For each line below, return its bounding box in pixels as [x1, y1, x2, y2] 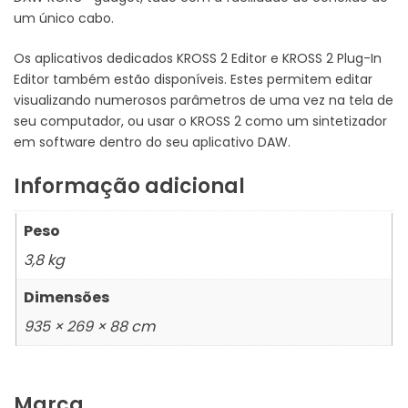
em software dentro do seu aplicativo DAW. [14, 132, 291, 151]
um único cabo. [14, 8, 114, 27]
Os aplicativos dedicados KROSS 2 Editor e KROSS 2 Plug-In [14, 48, 382, 67]
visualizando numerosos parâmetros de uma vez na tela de [14, 90, 393, 109]
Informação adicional [14, 171, 245, 200]
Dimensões [24, 286, 109, 308]
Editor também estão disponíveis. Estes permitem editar [14, 69, 372, 88]
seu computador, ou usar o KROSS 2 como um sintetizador [14, 111, 387, 130]
